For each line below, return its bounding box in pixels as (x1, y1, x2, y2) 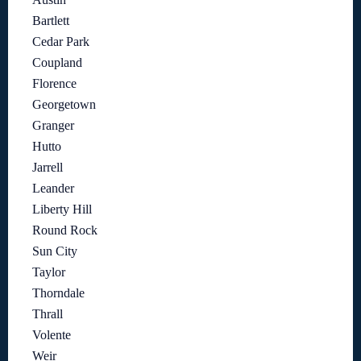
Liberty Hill (32, 202, 92, 217)
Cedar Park (32, 35, 89, 49)
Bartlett (32, 14, 69, 28)
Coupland (32, 56, 82, 70)
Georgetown (32, 98, 96, 112)
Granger (32, 118, 74, 133)
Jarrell (32, 160, 63, 175)
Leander (32, 181, 74, 196)
